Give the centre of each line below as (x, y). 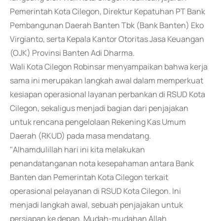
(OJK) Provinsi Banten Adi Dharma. (72, 53)
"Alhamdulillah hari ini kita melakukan (77, 149)
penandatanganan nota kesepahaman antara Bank (102, 163)
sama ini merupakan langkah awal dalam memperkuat (107, 80)
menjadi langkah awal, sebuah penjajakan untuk (96, 205)
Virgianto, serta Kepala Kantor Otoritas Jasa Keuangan (107, 39)
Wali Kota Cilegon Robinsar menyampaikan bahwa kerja (109, 67)
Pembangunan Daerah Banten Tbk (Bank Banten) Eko (107, 25)
